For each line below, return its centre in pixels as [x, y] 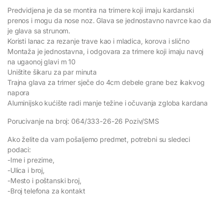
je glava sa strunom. [39, 30]
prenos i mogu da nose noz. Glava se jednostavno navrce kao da [109, 20]
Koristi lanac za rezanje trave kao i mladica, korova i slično [98, 41]
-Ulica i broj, [26, 170]
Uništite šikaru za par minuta [52, 72]
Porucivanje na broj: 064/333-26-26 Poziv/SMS [83, 121]
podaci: [19, 149]
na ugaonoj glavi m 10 [42, 61]
